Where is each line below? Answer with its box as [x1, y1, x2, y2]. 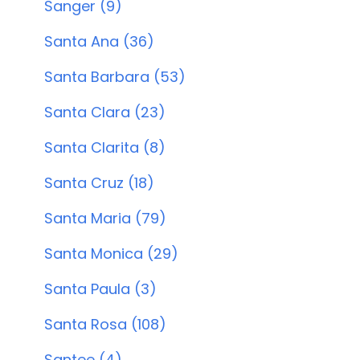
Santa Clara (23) [43, 102, 166, 122]
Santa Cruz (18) [43, 173, 154, 193]
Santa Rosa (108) [43, 314, 166, 334]
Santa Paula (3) [43, 279, 157, 299]
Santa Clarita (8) [43, 137, 166, 157]
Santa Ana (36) [43, 31, 154, 51]
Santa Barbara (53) [43, 67, 186, 87]
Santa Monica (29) [43, 243, 178, 264]
